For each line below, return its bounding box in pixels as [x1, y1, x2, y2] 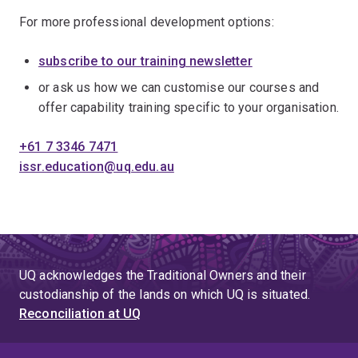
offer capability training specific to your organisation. [38, 100, 339, 115]
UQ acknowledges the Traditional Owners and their [19, 268, 306, 283]
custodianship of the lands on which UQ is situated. [19, 287, 311, 302]
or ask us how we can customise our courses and [38, 80, 320, 95]
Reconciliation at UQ [19, 306, 141, 321]
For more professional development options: [19, 14, 274, 30]
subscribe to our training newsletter [38, 54, 253, 69]
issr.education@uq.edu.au [19, 159, 174, 174]
